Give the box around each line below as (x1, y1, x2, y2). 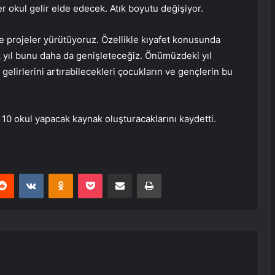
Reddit (14, 168, 38, 179)
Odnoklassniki (72, 168, 125, 179)
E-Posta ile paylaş (131, 168, 155, 179)
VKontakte (43, 168, 82, 179)
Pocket (102, 168, 128, 179)
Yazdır (161, 168, 184, 179)
